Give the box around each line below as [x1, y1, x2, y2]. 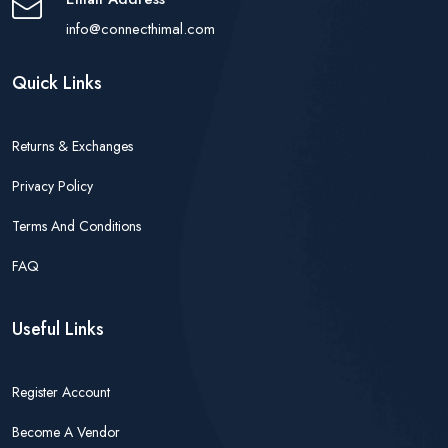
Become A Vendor [12, 421, 120, 442]
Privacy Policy [12, 175, 93, 196]
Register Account [12, 381, 110, 402]
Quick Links [12, 69, 102, 96]
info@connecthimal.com [66, 17, 215, 40]
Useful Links [12, 315, 104, 342]
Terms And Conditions [12, 215, 141, 236]
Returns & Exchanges [12, 135, 133, 156]
